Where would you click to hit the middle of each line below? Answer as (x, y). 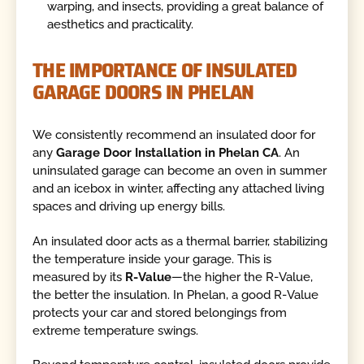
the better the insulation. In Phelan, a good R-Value (176, 295)
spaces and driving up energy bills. (129, 207)
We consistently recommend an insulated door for (174, 135)
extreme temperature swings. (116, 330)
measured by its (79, 277)
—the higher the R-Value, (243, 277)
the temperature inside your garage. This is (152, 259)
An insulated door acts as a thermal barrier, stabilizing (180, 241)
